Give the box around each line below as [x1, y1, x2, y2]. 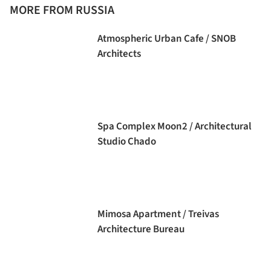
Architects [97, 47, 141, 62]
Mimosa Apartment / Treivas [97, 207, 219, 222]
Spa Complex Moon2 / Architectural [97, 119, 252, 134]
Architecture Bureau [97, 222, 184, 237]
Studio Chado [97, 134, 156, 149]
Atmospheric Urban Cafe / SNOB [97, 31, 236, 47]
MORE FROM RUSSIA [10, 2, 114, 19]
